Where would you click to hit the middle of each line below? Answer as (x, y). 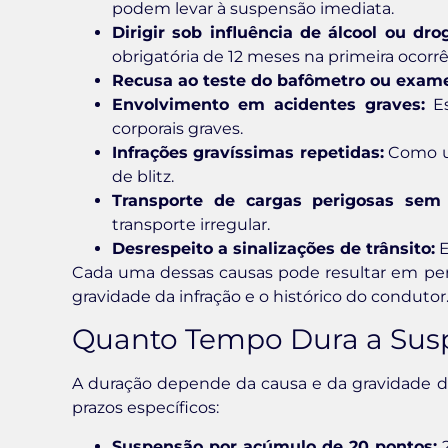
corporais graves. (177, 128)
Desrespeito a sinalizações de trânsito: (273, 248)
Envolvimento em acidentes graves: (268, 104)
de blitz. (143, 176)
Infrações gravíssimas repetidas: (248, 152)
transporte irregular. (191, 224)
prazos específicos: (145, 408)
